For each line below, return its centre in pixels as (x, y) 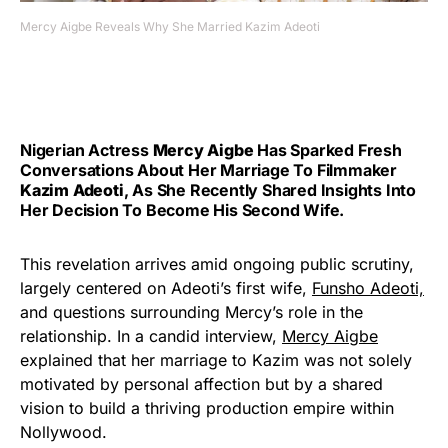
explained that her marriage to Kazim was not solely (216, 359)
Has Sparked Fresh (327, 149)
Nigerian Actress (86, 149)
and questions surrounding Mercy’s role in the (191, 311)
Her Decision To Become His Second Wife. (182, 209)
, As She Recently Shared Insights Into (270, 189)
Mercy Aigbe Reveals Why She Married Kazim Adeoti (170, 26)
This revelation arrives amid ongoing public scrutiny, (217, 263)
